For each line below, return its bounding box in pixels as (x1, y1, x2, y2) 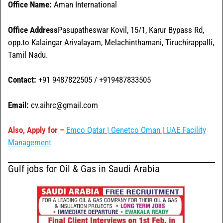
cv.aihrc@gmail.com (29, 100, 98, 110)
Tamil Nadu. (8, 49, 48, 60)
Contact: (8, 75, 36, 85)
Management (8, 137, 51, 148)
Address (30, 24, 58, 35)
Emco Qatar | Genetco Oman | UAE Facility (66, 125, 206, 135)
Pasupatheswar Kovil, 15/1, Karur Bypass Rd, (58, 24, 204, 35)
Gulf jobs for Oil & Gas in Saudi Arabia (8, 162, 160, 175)
